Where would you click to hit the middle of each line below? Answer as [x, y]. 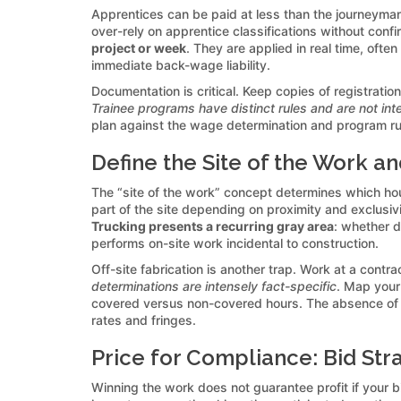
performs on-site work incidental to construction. [235, 243]
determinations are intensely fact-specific [214, 286]
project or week [139, 47]
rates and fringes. [144, 320]
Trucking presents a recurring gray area [213, 226]
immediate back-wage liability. [181, 64]
